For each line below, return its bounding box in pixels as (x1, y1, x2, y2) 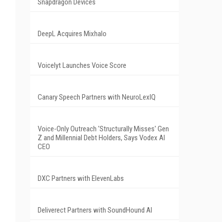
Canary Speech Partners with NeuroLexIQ (38, 92, 156, 102)
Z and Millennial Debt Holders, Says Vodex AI (38, 133, 165, 142)
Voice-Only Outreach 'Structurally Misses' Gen (38, 124, 169, 133)
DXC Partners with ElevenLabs (38, 173, 124, 183)
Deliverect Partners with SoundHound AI (38, 205, 152, 215)
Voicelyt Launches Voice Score (38, 60, 126, 70)
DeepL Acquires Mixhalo (38, 29, 107, 38)
